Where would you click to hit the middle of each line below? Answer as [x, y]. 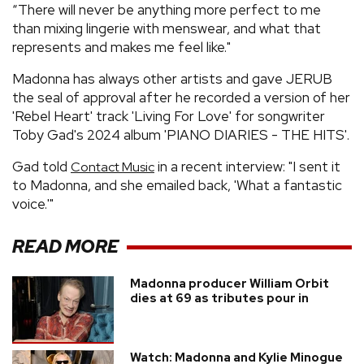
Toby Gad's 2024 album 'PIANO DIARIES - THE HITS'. [181, 134]
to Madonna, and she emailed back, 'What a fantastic [177, 185]
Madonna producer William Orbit [230, 283]
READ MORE [65, 247]
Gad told [41, 166]
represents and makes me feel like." [121, 47]
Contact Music [113, 167]
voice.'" [33, 204]
